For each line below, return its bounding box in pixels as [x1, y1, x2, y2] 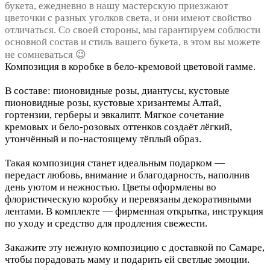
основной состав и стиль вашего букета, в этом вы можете [5, 36, 260, 48]
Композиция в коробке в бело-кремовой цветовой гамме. [5, 61, 256, 73]
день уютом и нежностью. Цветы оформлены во [5, 181, 216, 193]
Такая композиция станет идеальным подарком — [5, 157, 225, 169]
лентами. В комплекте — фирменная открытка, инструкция [5, 206, 263, 218]
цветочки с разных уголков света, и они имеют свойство [5, 12, 252, 24]
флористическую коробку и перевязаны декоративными [5, 193, 251, 206]
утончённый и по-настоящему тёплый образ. [5, 133, 201, 145]
